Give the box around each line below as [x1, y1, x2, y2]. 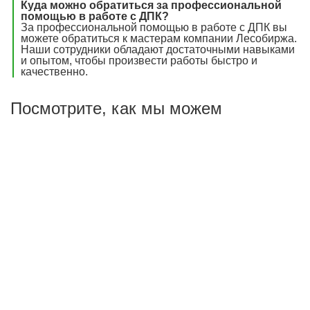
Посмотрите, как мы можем [10, 98, 222, 118]
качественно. [21, 65, 88, 77]
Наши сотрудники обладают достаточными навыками [21, 43, 295, 55]
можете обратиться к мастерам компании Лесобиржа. [21, 32, 297, 44]
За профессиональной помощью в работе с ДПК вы [21, 21, 287, 33]
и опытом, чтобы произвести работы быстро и [21, 54, 257, 66]
